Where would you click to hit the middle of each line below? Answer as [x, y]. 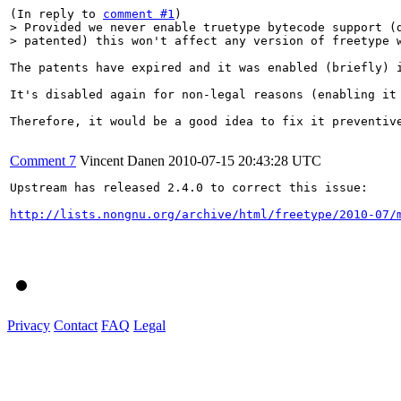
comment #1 [139, 13]
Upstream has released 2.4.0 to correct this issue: [189, 187]
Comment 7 [43, 160]
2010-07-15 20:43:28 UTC [245, 160]
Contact [76, 325]
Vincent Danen [122, 160]
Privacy [29, 325]
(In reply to [56, 13]
